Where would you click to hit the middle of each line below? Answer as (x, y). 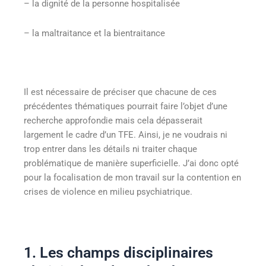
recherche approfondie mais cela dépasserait (113, 120)
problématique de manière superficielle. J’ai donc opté (131, 163)
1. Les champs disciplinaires (118, 253)
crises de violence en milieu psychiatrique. (108, 191)
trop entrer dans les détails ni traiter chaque (110, 149)
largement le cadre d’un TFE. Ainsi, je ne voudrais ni (126, 134)
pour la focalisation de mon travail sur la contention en (132, 177)
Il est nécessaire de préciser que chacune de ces (120, 92)
